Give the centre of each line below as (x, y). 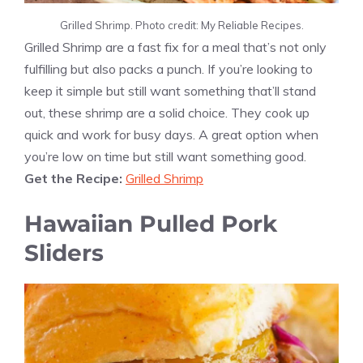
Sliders (64, 252)
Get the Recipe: (75, 178)
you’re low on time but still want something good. (165, 156)
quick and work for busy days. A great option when (171, 134)
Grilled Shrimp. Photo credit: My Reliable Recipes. (181, 25)
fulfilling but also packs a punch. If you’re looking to (169, 68)
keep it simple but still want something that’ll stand (170, 90)
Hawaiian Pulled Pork (151, 223)
